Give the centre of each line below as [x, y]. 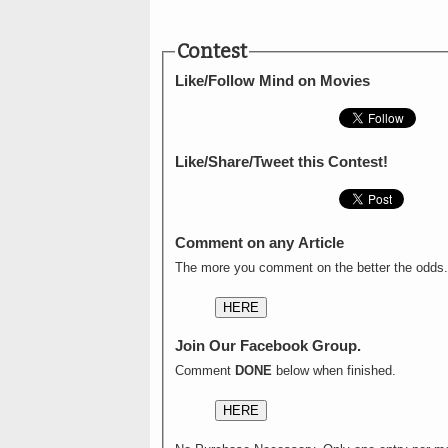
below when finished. [333, 371]
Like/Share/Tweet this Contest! [281, 162]
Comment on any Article [259, 243]
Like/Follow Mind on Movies [272, 81]
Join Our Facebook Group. [267, 346]
